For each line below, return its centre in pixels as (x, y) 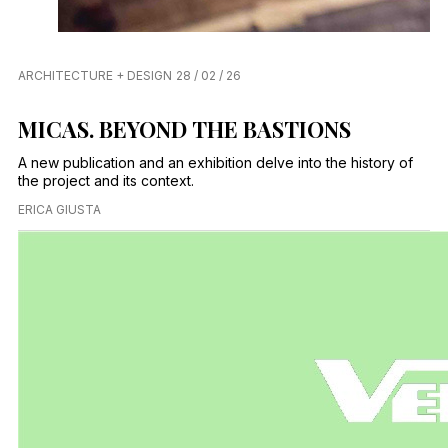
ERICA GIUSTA (59, 210)
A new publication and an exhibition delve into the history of (215, 163)
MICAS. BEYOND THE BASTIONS (184, 129)
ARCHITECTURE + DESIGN (95, 76)
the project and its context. (106, 181)
